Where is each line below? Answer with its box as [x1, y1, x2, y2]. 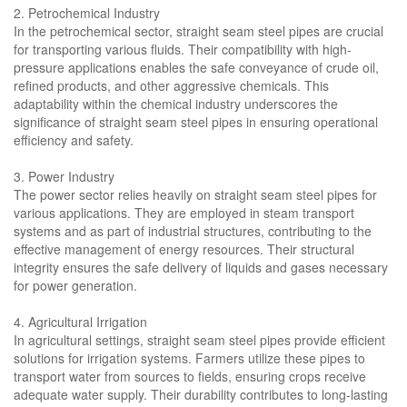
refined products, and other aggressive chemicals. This [14, 76, 329, 95]
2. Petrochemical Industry [14, 4, 160, 23]
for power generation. [14, 276, 137, 295]
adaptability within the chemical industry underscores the [14, 94, 338, 114]
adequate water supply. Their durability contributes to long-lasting [14, 385, 388, 404]
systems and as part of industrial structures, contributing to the [14, 222, 372, 241]
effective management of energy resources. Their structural [14, 240, 354, 259]
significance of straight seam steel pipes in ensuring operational [14, 113, 378, 132]
